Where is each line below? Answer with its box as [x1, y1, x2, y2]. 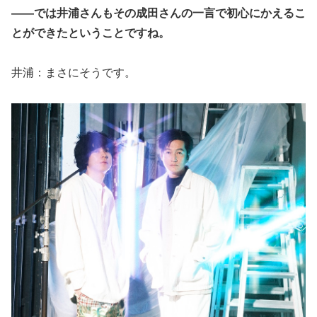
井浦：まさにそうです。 [11, 67, 136, 79]
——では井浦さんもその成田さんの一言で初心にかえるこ [11, 6, 306, 19]
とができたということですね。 [11, 26, 170, 39]
